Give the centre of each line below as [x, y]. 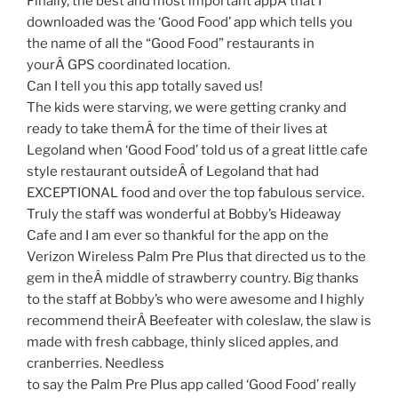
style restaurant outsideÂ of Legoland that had [173, 172]
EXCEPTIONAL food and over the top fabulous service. [195, 193]
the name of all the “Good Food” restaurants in [171, 44]
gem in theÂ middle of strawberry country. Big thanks [193, 279]
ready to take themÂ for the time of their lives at [177, 129]
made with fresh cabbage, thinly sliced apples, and [183, 342]
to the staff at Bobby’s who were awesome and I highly [195, 300]
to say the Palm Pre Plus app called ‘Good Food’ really [191, 385]
